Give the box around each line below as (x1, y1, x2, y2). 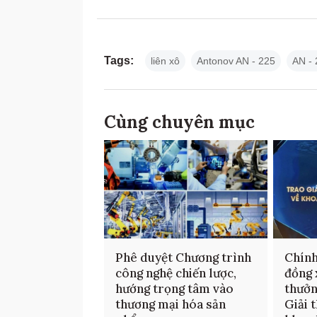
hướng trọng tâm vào (115, 281, 234, 297)
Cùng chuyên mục (104, 111, 255, 134)
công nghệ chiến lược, (115, 265, 236, 282)
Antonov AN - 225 (197, 55, 275, 67)
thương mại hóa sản (115, 296, 226, 313)
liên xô (151, 55, 180, 67)
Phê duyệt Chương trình (115, 250, 251, 266)
